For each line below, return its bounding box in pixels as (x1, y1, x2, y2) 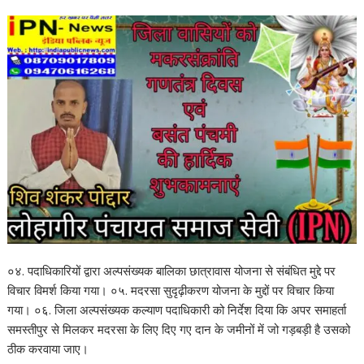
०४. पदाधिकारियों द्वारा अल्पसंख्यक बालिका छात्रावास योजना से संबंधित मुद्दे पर (7, 262, 336, 279)
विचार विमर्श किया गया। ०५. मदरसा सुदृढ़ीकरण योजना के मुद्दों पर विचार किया (7, 281, 335, 298)
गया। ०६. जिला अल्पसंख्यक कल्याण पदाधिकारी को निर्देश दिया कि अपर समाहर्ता (7, 301, 347, 318)
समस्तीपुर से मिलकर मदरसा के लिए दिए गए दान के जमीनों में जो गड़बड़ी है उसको (7, 320, 351, 337)
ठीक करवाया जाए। (7, 340, 89, 357)
